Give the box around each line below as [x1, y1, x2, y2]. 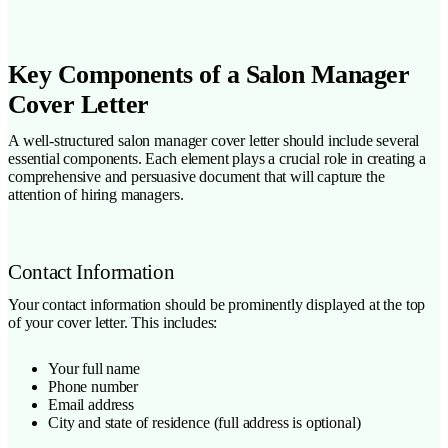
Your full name [48, 359, 140, 377]
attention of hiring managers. [8, 185, 184, 203]
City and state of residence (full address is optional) [48, 413, 361, 431]
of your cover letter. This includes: [8, 313, 218, 331]
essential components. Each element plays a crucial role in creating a [8, 149, 426, 167]
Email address [48, 395, 134, 413]
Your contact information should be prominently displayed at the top [8, 295, 426, 313]
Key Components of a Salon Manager [8, 59, 410, 89]
